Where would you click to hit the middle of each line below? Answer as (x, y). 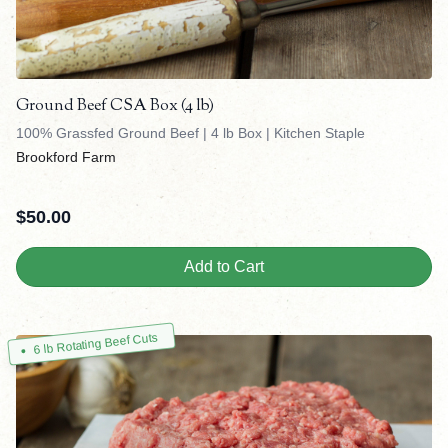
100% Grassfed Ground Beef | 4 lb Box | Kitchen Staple (190, 133)
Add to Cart (224, 267)
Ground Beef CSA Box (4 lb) (115, 107)
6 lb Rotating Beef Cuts (95, 344)
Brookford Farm (66, 157)
